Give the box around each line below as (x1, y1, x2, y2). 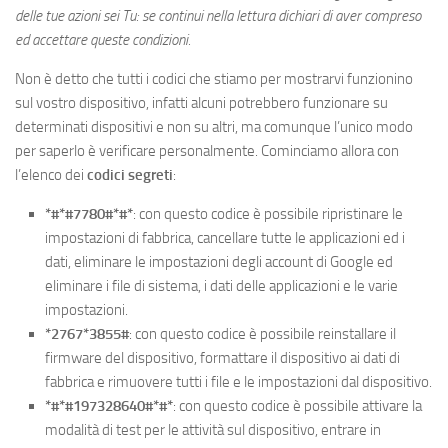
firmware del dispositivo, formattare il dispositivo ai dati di (45, 348, 400, 367)
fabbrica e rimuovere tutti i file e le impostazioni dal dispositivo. (45, 372, 432, 391)
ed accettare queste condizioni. (15, 30, 191, 49)
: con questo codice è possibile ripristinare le (133, 204, 403, 223)
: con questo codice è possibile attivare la (173, 396, 422, 415)
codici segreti (87, 165, 173, 184)
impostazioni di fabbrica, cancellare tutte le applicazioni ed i (45, 228, 405, 247)
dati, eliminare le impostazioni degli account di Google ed (45, 252, 393, 271)
